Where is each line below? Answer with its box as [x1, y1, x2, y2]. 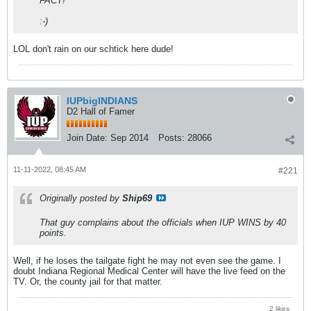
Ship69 [122, 193, 152, 204]
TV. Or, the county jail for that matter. [13, 276, 162, 287]
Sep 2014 [110, 133, 149, 144]
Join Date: [67, 133, 108, 144]
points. [40, 228, 67, 239]
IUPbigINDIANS [67, 95, 137, 107]
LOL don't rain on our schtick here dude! [13, 44, 174, 55]
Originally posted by [40, 193, 122, 204]
